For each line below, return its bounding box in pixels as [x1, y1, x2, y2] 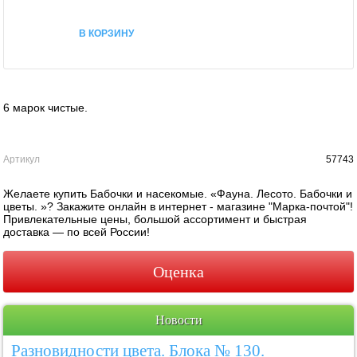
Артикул [3, 153, 41, 165]
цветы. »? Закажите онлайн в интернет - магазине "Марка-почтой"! [3, 199, 354, 213]
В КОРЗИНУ [79, 25, 134, 40]
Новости [155, 312, 202, 327]
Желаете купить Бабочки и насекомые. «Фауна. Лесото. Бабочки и [3, 186, 353, 200]
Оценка [153, 262, 204, 280]
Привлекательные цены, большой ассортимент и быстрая [3, 212, 308, 226]
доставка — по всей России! [3, 225, 151, 238]
